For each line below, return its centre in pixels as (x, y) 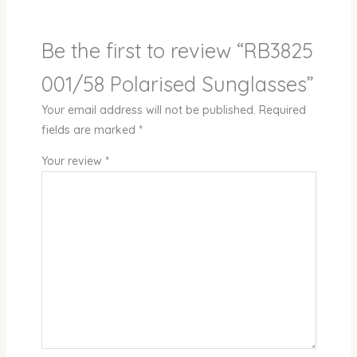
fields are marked (90, 130)
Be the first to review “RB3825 (177, 51)
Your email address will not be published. (148, 110)
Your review (73, 161)
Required (282, 110)
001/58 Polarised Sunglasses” (177, 84)
